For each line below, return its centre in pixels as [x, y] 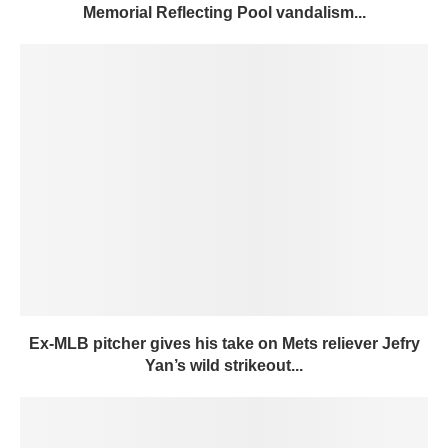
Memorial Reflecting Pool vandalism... [224, 12]
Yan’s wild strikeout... [224, 365]
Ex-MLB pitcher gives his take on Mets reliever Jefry [224, 343]
